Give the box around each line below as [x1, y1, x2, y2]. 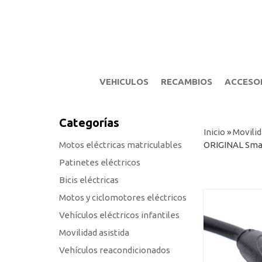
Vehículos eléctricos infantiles [58, 210, 180, 220]
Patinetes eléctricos [58, 157, 140, 167]
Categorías [58, 116, 119, 129]
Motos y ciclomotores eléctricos [58, 192, 187, 202]
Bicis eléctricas [58, 175, 119, 185]
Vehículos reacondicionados [58, 245, 170, 255]
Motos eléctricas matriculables [58, 140, 182, 150]
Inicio [203, 127, 225, 137]
